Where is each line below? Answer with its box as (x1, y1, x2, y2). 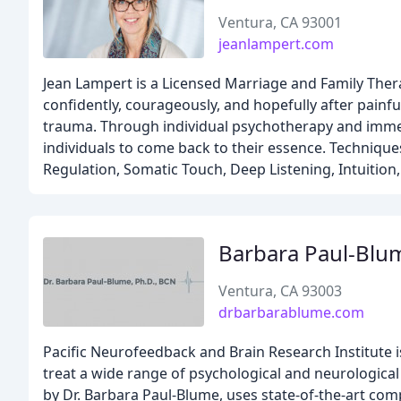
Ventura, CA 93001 (218, 13, 342, 32)
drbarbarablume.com (218, 303, 364, 322)
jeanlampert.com (218, 34, 334, 54)
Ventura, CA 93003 (218, 281, 342, 301)
